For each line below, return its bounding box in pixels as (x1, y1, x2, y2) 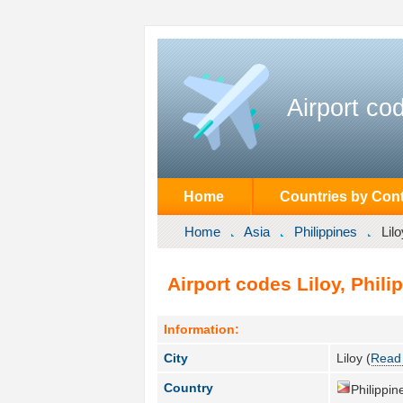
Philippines (293, 223, 357, 239)
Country (164, 380, 214, 395)
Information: (164, 321, 240, 336)
